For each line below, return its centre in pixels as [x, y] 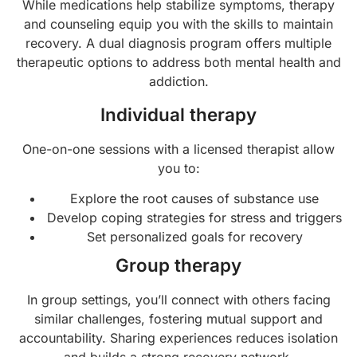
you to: [178, 168]
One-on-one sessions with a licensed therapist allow [178, 149]
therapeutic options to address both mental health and [178, 62]
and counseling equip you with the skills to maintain [178, 24]
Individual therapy [178, 114]
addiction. [178, 81]
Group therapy [178, 265]
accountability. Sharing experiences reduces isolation [178, 338]
